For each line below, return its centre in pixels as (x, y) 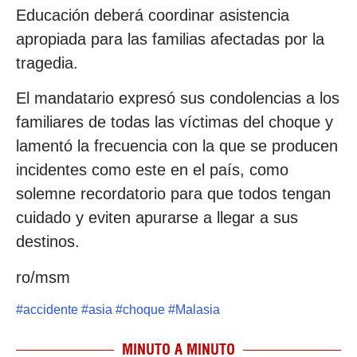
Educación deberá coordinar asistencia (153, 15)
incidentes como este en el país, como (152, 170)
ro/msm (43, 277)
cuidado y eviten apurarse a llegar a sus (157, 218)
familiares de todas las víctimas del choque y (175, 122)
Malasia (198, 310)
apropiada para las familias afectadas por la (170, 39)
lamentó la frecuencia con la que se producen (177, 146)
